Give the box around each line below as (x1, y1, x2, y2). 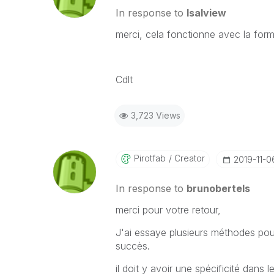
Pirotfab (133, 153, 166, 163)
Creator (171, 153, 205, 163)
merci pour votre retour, (115, 204, 221, 216)
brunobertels (186, 182, 250, 194)
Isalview (186, 7, 226, 19)
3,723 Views (130, 110, 180, 120)
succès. (115, 240, 150, 252)
